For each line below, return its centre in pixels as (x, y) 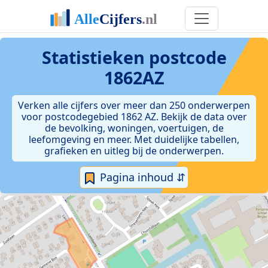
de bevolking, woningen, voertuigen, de (134, 128)
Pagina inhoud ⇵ (141, 177)
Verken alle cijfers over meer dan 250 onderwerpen (134, 105)
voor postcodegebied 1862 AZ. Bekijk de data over (134, 117)
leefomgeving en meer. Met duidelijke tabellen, (134, 139)
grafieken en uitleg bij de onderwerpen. (134, 151)
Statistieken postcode (134, 57)
